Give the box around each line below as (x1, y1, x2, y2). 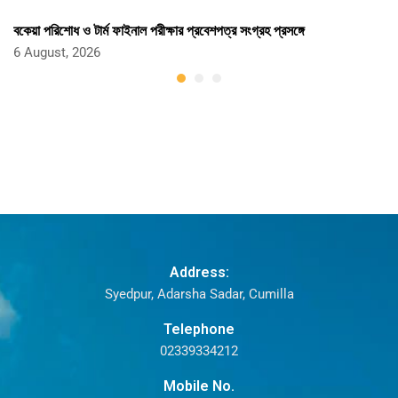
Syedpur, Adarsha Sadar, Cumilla (104, 286, 294, 302)
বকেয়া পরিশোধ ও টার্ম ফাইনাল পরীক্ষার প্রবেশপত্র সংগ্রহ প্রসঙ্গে (13, 20, 305, 39)
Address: (169, 264, 229, 281)
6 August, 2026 (13, 44, 100, 60)
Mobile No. (163, 378, 235, 394)
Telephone (163, 321, 235, 338)
